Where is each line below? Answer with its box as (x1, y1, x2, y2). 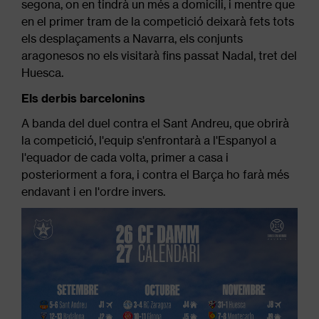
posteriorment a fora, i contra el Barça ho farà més (21, 167, 289, 182)
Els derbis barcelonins (21, 90, 145, 105)
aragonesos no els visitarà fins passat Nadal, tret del (21, 48, 297, 63)
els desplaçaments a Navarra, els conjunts (21, 31, 243, 46)
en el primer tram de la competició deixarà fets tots (21, 14, 294, 29)
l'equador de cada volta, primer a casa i (21, 150, 229, 164)
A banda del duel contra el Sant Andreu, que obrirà (21, 115, 289, 130)
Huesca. (21, 66, 63, 80)
